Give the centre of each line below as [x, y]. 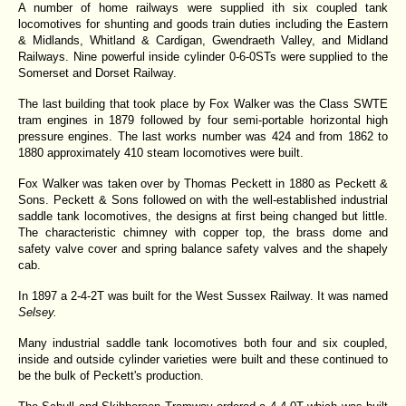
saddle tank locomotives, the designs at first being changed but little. [203, 216]
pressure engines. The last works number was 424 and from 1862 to [203, 136]
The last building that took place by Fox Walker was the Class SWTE [203, 103]
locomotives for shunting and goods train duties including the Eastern [203, 24]
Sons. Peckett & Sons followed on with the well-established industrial [203, 199]
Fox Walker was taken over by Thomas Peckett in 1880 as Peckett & [203, 183]
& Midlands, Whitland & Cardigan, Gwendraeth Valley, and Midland [203, 40]
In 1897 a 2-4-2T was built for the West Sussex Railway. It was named [203, 295]
